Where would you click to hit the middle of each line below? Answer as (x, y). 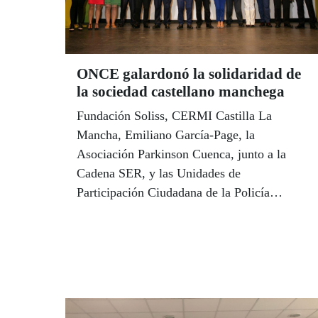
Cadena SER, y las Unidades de (159, 174)
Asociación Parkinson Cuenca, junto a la (181, 154)
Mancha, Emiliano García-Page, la (166, 135)
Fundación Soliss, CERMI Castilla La (174, 116)
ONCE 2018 (109, 231)
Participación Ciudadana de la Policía (173, 193)
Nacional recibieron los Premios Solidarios (187, 212)
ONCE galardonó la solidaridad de (189, 74)
